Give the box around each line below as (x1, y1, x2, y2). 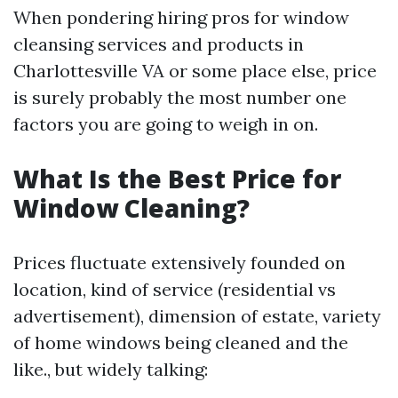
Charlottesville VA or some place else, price (13, 60, 377, 82)
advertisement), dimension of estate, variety (13, 305, 381, 327)
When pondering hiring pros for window (13, 6, 349, 28)
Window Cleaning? (13, 191, 250, 225)
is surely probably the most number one (13, 86, 346, 108)
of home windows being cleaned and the (13, 331, 348, 354)
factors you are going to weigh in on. (13, 113, 318, 135)
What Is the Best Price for (13, 162, 341, 195)
